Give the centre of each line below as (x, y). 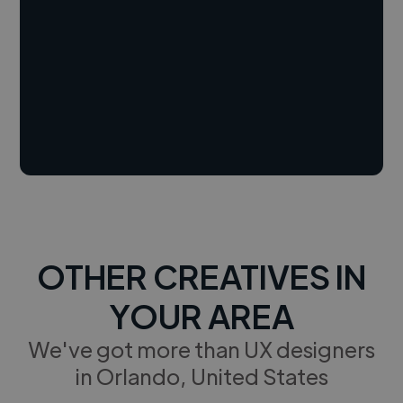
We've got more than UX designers (201, 348)
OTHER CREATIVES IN (201, 275)
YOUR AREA (201, 315)
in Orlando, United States (201, 375)
